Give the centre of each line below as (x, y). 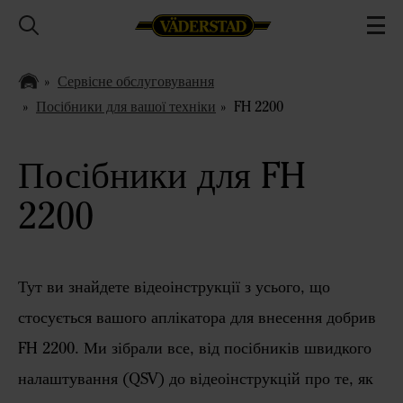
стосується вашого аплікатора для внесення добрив (197, 318)
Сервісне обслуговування (136, 81)
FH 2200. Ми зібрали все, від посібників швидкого (195, 348)
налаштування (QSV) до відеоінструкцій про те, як (196, 379)
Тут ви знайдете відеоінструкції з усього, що (174, 287)
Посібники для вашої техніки (126, 106)
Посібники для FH (162, 175)
